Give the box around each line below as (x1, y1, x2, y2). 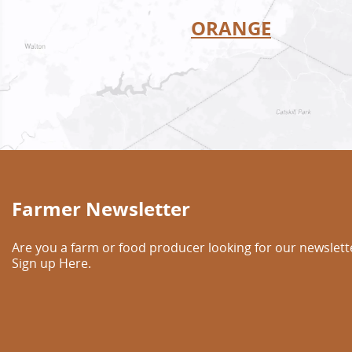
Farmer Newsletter (12, 195, 190, 222)
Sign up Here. (12, 254, 91, 272)
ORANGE (191, 14, 271, 42)
